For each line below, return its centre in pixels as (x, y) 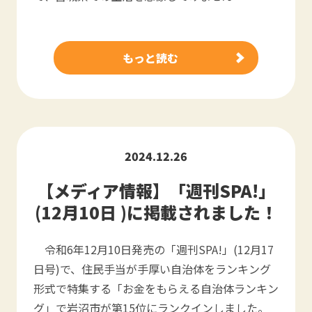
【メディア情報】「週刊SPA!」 (156, 190)
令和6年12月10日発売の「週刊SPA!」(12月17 (154, 249)
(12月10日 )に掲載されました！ (156, 212)
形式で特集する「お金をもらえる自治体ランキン (156, 288)
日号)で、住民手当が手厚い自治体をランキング (152, 269)
